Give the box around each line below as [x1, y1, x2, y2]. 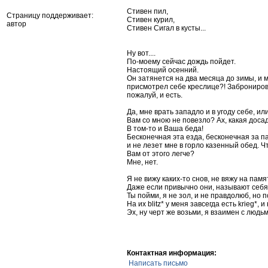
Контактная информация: [127, 249, 217, 257]
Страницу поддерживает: [7, 11, 93, 20]
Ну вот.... [127, 49, 156, 57]
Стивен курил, [127, 16, 175, 24]
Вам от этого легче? [127, 150, 194, 158]
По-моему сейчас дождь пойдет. [127, 57, 236, 66]
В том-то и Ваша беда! [127, 124, 203, 133]
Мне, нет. [127, 158, 158, 166]
